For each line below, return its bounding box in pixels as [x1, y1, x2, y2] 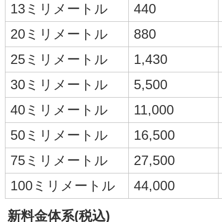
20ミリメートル [10, 26, 108, 42]
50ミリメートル [10, 127, 108, 143]
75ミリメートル [10, 152, 108, 168]
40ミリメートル [10, 102, 108, 117]
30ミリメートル [10, 76, 108, 92]
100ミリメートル [10, 177, 115, 193]
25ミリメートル [10, 51, 108, 67]
